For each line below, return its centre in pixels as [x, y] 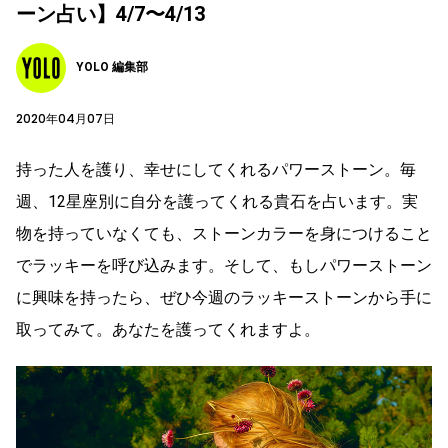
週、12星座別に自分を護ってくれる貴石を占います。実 [217, 201]
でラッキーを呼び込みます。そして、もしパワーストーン [224, 265]
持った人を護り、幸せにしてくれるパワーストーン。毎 [216, 169]
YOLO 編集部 [112, 67]
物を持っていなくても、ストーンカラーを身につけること [224, 233]
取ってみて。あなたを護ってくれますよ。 [168, 329]
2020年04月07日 [65, 118]
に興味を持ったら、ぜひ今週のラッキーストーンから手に [224, 297]
